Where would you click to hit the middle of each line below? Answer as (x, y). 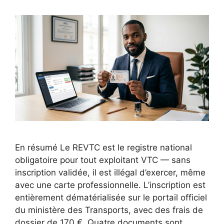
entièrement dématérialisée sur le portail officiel (111, 197)
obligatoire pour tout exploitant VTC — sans (103, 160)
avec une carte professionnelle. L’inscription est (110, 185)
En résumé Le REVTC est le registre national (103, 147)
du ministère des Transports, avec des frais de (109, 210)
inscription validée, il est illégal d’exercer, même (110, 172)
